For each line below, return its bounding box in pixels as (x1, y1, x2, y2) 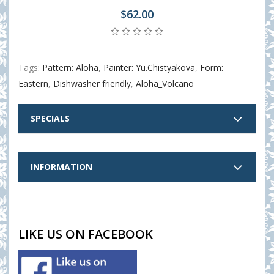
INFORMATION (31, 161, 92, 172)
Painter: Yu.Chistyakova (103, 62, 195, 73)
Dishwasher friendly (53, 78, 131, 89)
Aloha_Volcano (136, 78, 194, 89)
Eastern (18, 78, 48, 89)
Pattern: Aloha (42, 62, 98, 73)
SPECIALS (31, 113, 70, 124)
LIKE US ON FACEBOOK (18, 226, 153, 242)
